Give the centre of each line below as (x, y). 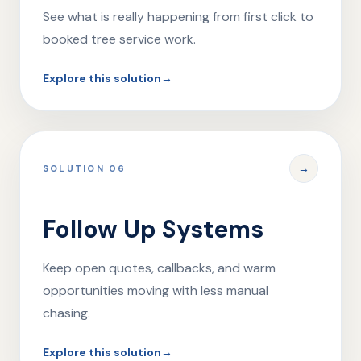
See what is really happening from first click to (178, 17)
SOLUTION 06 (85, 168)
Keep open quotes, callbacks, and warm (159, 268)
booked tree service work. (119, 39)
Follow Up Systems (153, 229)
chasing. (66, 313)
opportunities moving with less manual (156, 290)
